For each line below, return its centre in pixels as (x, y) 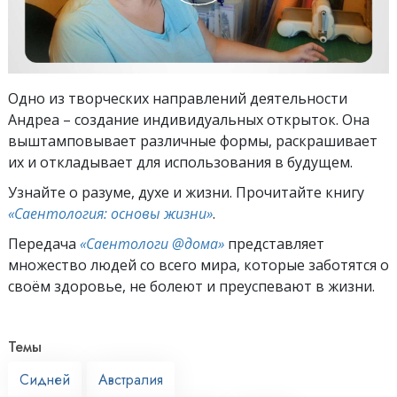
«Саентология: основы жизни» (110, 213)
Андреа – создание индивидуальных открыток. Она (189, 119)
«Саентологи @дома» (152, 243)
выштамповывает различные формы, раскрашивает (193, 140)
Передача (44, 243)
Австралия (131, 379)
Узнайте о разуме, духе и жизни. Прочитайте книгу (186, 192)
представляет (274, 243)
